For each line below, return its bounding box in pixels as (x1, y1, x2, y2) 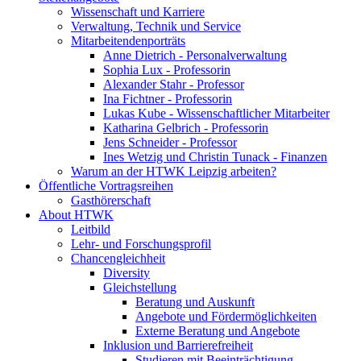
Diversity (103, 266, 150, 280)
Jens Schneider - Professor (103, 135, 237, 150)
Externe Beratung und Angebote (135, 324, 300, 338)
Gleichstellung (103, 280, 176, 295)
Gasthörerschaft (71, 193, 151, 208)
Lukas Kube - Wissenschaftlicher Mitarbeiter (103, 106, 330, 121)
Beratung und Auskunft (135, 295, 255, 309)
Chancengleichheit (71, 251, 165, 266)
